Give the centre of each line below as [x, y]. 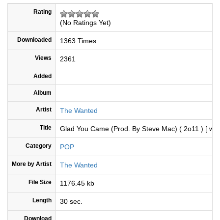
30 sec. [71, 202]
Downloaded [34, 40]
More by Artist [32, 164]
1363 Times [78, 41]
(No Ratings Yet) [85, 23]
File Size [40, 182]
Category [39, 146]
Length [42, 201]
